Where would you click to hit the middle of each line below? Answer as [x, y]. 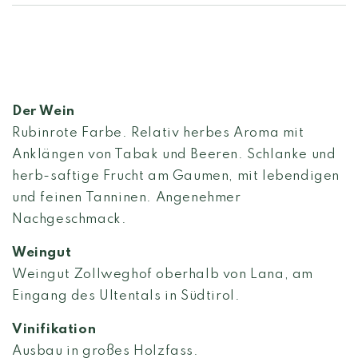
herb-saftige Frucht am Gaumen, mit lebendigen [176, 176]
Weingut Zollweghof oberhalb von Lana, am [163, 274]
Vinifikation [54, 330]
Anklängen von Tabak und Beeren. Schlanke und [174, 155]
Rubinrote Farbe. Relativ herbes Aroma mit [158, 133]
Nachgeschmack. [70, 219]
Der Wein [44, 111]
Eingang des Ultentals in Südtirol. [126, 296]
